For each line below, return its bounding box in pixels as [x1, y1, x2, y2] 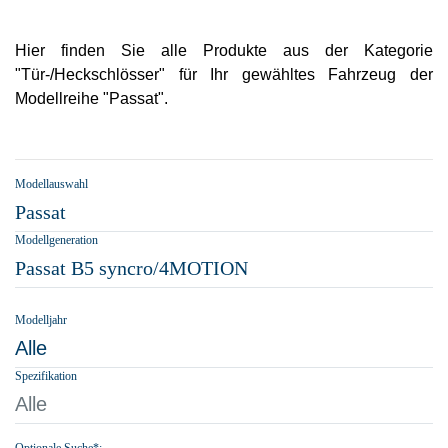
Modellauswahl [15, 177, 88, 191]
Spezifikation [15, 369, 77, 383]
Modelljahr [15, 313, 67, 327]
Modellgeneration [15, 233, 98, 247]
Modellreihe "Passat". [15, 90, 168, 107]
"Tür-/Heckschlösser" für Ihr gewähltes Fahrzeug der [15, 66, 433, 83]
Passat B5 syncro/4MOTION [15, 257, 248, 279]
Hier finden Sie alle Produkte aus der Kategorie [15, 42, 433, 59]
